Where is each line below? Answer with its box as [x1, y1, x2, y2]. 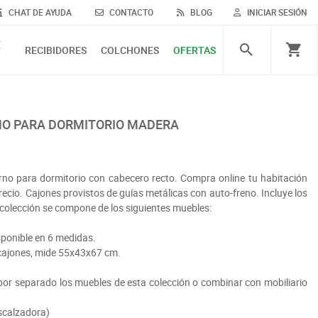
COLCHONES [101, 43, 160, 57]
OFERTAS [173, 43, 216, 57]
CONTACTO [107, 6, 153, 18]
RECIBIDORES [25, 43, 87, 57]
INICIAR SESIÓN [247, 6, 307, 18]
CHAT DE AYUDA [6, 6, 72, 18]
